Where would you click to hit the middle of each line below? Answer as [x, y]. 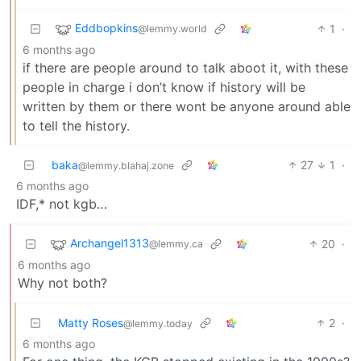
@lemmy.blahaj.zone [126, 166]
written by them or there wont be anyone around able [187, 107]
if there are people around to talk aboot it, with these [185, 68]
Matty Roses [91, 323]
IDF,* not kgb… [62, 204]
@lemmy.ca [176, 244]
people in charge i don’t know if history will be [164, 87]
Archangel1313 [110, 243]
